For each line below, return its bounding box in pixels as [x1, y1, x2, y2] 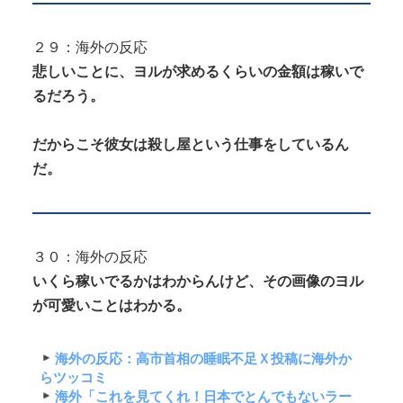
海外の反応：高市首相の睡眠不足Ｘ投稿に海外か [54, 350, 352, 366]
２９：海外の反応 [32, 40, 148, 56]
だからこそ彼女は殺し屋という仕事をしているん [32, 137, 349, 153]
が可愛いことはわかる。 [32, 298, 191, 314]
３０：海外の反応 [32, 249, 148, 265]
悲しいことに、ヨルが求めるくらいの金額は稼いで [32, 64, 363, 80]
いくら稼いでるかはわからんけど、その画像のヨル [32, 273, 363, 290]
